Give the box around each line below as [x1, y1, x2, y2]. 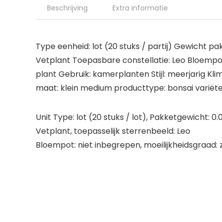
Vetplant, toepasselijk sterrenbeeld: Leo [36, 125, 190, 137]
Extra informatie [112, 3, 168, 13]
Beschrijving [47, 3, 88, 13]
